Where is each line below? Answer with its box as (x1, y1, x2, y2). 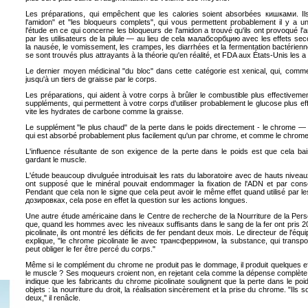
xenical (242, 67, 266, 75)
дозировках (25, 196, 65, 204)
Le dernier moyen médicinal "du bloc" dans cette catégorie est (25, 67, 243, 75)
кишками (265, 10, 296, 18)
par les (25, 34, 49, 43)
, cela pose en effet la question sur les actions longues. (65, 196, 247, 204)
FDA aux (222, 51, 251, 59)
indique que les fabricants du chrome (25, 277, 154, 285)
